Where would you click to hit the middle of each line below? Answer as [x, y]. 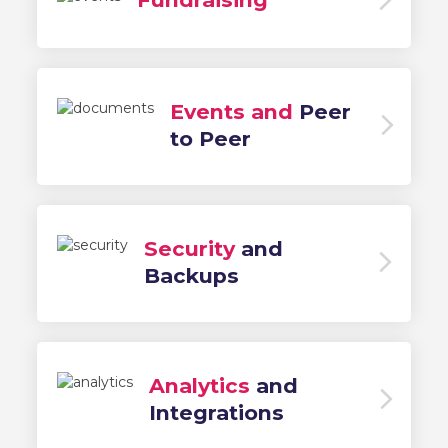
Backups [192, 276]
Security [190, 249]
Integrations [217, 413]
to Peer [211, 139]
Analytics [200, 386]
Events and [232, 112]
